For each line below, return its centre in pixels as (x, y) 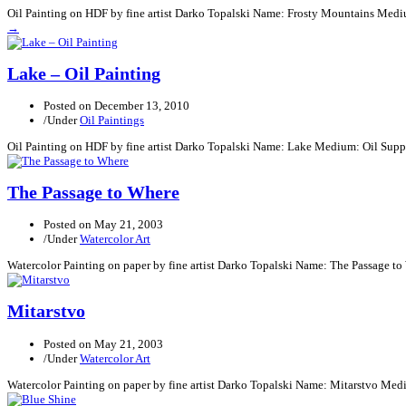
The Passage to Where (93, 193)
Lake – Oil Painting (84, 73)
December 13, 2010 (142, 105)
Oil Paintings (112, 120)
